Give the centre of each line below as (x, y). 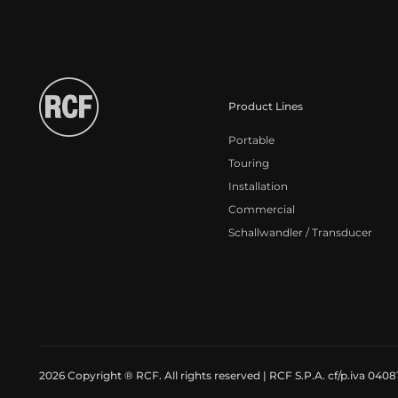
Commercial (262, 209)
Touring (249, 163)
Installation (259, 186)
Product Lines (266, 106)
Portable (252, 139)
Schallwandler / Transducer (301, 232)
